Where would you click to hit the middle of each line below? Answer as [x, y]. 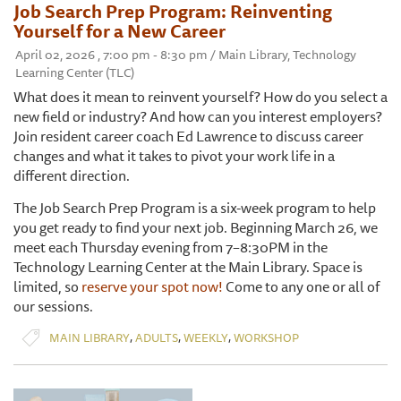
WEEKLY [206, 337]
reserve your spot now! [152, 287]
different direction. [72, 176]
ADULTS [157, 337]
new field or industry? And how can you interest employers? [198, 117]
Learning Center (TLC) [75, 73]
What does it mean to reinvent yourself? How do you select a [200, 97]
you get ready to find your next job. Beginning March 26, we [196, 228]
